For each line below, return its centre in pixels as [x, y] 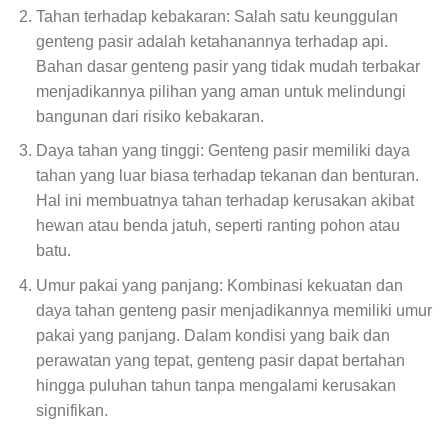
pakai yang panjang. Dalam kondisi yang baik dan [212, 335]
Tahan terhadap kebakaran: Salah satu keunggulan [216, 16]
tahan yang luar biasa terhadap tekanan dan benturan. [227, 176]
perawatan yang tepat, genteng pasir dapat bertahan [220, 360]
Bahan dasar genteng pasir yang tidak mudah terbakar [227, 66]
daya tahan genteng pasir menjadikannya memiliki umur [233, 310]
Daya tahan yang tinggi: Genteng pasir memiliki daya [222, 151]
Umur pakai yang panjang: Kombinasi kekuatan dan [219, 285]
